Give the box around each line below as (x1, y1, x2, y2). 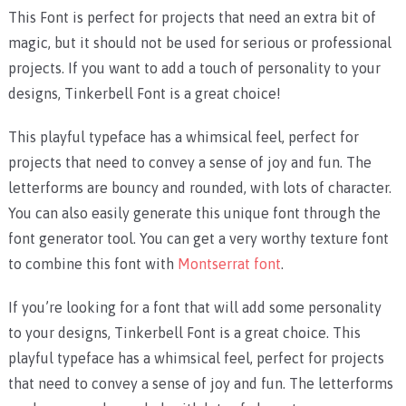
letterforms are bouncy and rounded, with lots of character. (7, 179, 391, 197)
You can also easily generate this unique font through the (7, 205, 381, 222)
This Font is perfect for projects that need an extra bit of (7, 9, 376, 26)
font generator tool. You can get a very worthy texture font (7, 230, 389, 247)
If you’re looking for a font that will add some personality (7, 299, 382, 316)
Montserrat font (177, 256, 281, 273)
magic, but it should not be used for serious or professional (7, 34, 391, 52)
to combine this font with (7, 256, 178, 273)
